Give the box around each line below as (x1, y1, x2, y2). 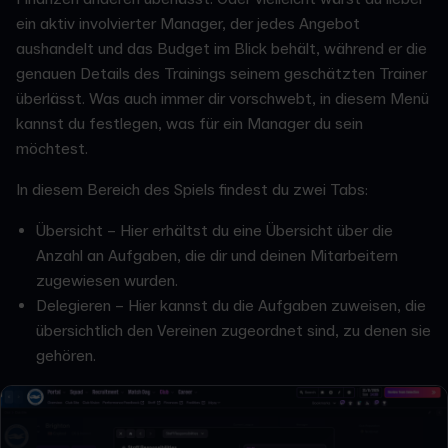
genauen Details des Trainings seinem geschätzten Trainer (16, 63, 427, 84)
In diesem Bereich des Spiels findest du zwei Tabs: (16, 179, 368, 200)
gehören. (36, 345, 96, 366)
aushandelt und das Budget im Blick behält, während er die (16, 38, 427, 59)
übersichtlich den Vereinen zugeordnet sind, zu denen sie (36, 320, 431, 341)
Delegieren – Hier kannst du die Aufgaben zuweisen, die (36, 295, 426, 316)
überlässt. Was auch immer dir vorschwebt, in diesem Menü (16, 88, 429, 109)
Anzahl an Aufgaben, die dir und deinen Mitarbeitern (36, 245, 398, 266)
